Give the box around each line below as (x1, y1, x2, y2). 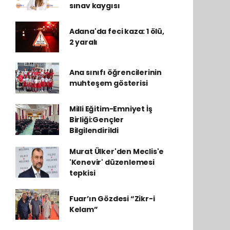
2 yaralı (69, 36, 98, 47)
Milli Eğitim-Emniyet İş (69, 103, 152, 114)
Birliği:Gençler (69, 114, 124, 125)
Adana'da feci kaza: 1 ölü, (69, 26, 164, 36)
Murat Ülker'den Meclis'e (69, 146, 164, 157)
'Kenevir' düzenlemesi (69, 157, 155, 167)
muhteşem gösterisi (69, 78, 148, 88)
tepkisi (69, 167, 95, 178)
